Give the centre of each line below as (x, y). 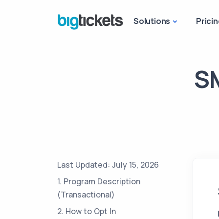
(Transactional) (86, 195)
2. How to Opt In (87, 211)
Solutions (152, 21)
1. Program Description (99, 181)
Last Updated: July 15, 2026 (108, 165)
